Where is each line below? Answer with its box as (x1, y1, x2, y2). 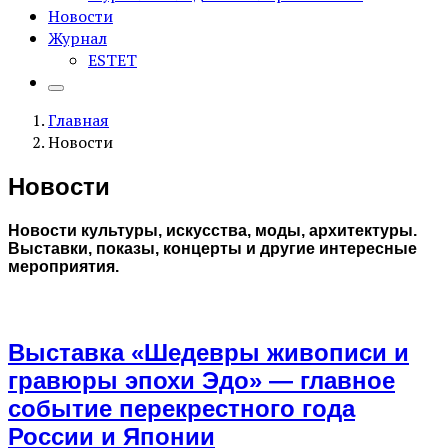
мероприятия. (8, 258, 119, 276)
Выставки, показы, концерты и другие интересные (8, 240, 417, 258)
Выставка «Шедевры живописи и (8, 339, 409, 367)
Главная (48, 109, 109, 131)
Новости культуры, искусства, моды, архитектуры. (8, 222, 417, 240)
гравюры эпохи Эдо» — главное (8, 367, 395, 395)
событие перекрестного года (8, 395, 355, 423)
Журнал (48, 27, 107, 49)
